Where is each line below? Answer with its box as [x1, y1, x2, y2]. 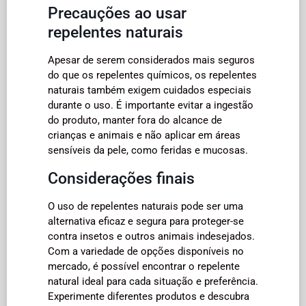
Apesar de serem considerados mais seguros [48, 53, 255, 66]
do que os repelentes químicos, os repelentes [48, 68, 257, 81]
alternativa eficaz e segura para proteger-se [48, 214, 244, 227]
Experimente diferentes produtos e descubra [48, 290, 249, 303]
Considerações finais [48, 168, 195, 188]
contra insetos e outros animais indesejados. [48, 229, 255, 242]
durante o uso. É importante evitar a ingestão [48, 98, 253, 111]
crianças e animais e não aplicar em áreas [48, 128, 240, 141]
